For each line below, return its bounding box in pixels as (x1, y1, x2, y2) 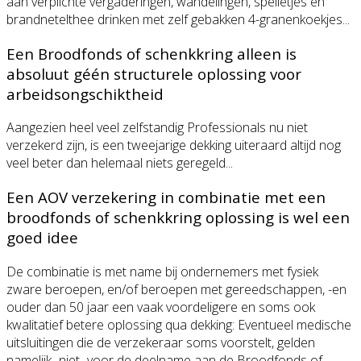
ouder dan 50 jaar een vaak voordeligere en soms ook (6, 297, 315, 316)
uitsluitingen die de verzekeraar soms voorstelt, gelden (6, 333, 315, 351)
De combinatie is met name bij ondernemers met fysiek (6, 262, 318, 280)
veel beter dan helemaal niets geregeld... (6, 154, 233, 172)
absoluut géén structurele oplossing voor (6, 63, 301, 84)
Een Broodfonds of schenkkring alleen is (6, 43, 297, 64)
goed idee (6, 226, 78, 247)
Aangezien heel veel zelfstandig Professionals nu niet (6, 118, 308, 137)
